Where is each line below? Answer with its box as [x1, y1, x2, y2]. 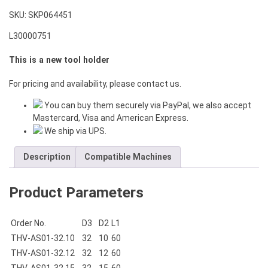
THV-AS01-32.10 [11, 233, 75, 243]
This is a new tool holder [9, 55, 109, 65]
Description [23, 151, 71, 162]
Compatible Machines [84, 151, 172, 162]
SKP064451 [28, 10, 72, 20]
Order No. [11, 218, 46, 228]
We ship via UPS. [44, 126, 106, 136]
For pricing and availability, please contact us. [9, 78, 181, 89]
